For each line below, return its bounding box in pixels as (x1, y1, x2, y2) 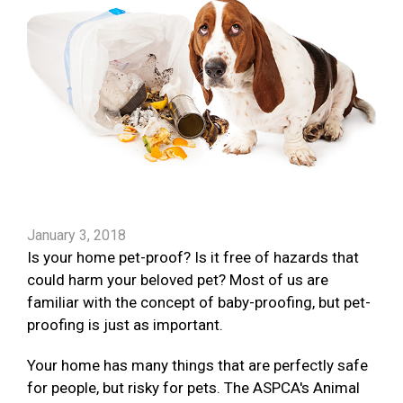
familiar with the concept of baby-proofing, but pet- (27, 293, 371, 312)
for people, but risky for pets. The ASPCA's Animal (27, 379, 360, 398)
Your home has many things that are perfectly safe (27, 356, 368, 375)
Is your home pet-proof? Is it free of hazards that (27, 248, 359, 267)
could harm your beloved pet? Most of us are (27, 271, 328, 290)
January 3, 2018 (27, 227, 126, 245)
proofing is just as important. (27, 316, 223, 335)
